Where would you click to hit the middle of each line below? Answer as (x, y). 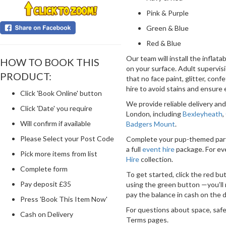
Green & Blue (167, 28)
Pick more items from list (59, 153)
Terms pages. (147, 219)
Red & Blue (163, 43)
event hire (158, 149)
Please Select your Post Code (67, 138)
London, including (154, 114)
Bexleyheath (202, 114)
